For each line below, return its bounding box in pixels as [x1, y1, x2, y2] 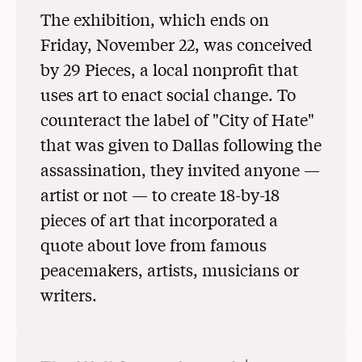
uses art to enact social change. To [40, 82, 296, 105]
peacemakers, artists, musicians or [40, 258, 299, 280]
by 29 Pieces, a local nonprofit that [40, 57, 298, 80]
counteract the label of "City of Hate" [40, 107, 314, 130]
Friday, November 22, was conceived [40, 32, 312, 55]
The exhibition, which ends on [40, 7, 269, 30]
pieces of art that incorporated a [40, 208, 278, 230]
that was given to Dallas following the [40, 133, 322, 155]
